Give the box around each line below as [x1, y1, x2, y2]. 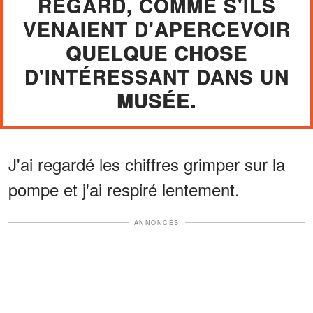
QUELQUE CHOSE [66, 38, 247, 67]
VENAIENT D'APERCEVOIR [22, 14, 291, 43]
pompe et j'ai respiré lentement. [8, 176, 240, 201]
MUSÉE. [117, 85, 196, 115]
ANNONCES [133, 217, 180, 227]
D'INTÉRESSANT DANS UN [24, 61, 289, 91]
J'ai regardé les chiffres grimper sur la [8, 151, 285, 176]
